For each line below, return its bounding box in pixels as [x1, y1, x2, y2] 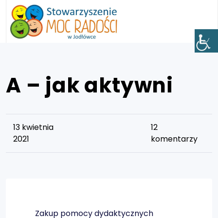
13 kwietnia [13, 122, 54, 133]
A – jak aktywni [6, 71, 173, 100]
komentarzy [150, 133, 198, 145]
